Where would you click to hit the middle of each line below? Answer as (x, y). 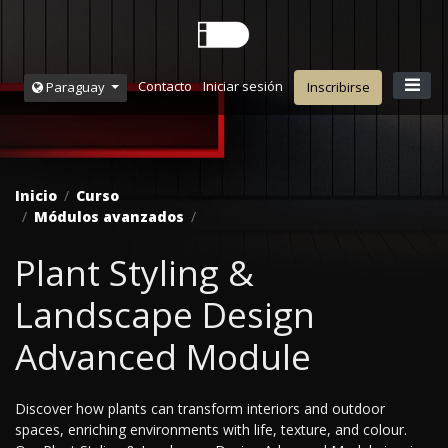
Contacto (164, 86)
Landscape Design (165, 315)
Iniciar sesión (242, 86)
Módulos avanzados (109, 217)
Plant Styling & (134, 273)
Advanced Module (163, 357)
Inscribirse (338, 87)
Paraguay (75, 87)
